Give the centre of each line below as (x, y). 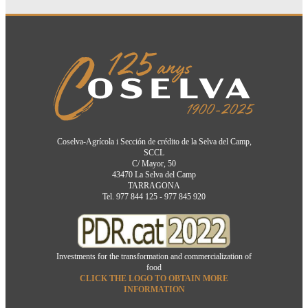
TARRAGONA (154, 186)
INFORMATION (154, 290)
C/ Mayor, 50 (154, 164)
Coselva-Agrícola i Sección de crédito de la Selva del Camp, (154, 142)
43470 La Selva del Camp (154, 175)
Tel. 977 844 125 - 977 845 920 (154, 197)
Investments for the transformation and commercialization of (154, 257)
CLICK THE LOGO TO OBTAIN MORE (154, 279)
